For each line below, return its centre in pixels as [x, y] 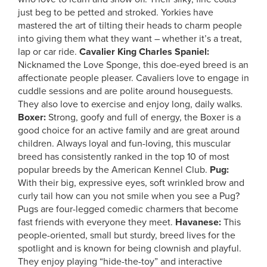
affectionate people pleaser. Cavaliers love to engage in [133, 78]
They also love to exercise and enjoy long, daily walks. [130, 104]
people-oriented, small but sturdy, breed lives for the [127, 235]
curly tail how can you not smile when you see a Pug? [129, 196]
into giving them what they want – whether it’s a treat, [130, 39]
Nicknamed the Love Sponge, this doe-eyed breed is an [133, 65]
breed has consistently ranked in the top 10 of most [124, 157]
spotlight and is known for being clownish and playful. [130, 249]
